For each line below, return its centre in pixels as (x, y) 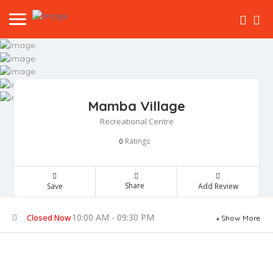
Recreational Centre (136, 122)
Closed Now (49, 218)
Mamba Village (136, 106)
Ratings (136, 141)
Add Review (218, 186)
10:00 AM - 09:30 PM (113, 218)
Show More (241, 218)
